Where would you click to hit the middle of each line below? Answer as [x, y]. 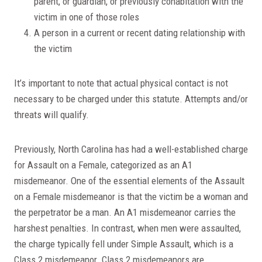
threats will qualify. [53, 114]
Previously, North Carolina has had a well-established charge [131, 149]
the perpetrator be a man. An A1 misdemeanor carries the [125, 212]
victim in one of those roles [88, 17]
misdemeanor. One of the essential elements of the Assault [129, 180]
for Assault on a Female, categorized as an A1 [103, 165]
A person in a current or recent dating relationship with [139, 32]
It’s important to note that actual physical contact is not [121, 83]
